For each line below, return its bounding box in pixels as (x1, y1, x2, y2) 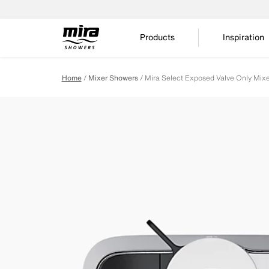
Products (140, 31, 175, 43)
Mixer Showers (88, 73, 138, 83)
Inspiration (223, 31, 265, 43)
